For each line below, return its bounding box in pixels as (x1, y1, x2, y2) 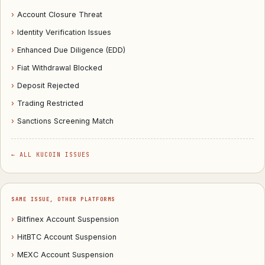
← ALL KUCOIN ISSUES (11, 151, 90, 159)
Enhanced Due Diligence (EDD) (17, 46, 125, 54)
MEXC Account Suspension (17, 250, 114, 259)
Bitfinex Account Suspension (17, 215, 119, 224)
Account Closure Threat (17, 10, 102, 19)
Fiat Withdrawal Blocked (17, 63, 102, 72)
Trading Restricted (17, 99, 83, 108)
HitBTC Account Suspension (17, 232, 117, 241)
